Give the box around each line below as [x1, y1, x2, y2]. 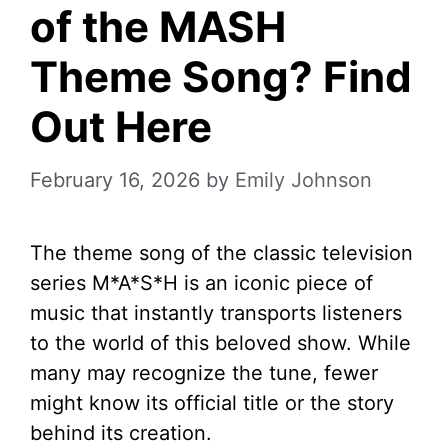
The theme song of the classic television [30, 241, 413, 265]
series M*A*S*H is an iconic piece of [30, 271, 373, 295]
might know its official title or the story [30, 391, 394, 415]
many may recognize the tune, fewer [30, 361, 378, 385]
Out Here [30, 101, 212, 152]
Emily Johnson [235, 168, 372, 192]
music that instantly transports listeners [30, 301, 402, 325]
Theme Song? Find [30, 51, 412, 102]
